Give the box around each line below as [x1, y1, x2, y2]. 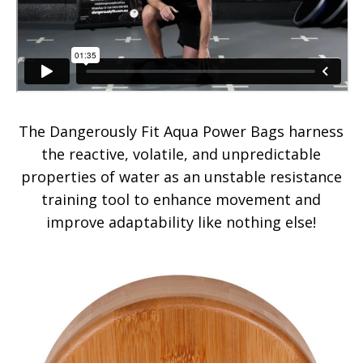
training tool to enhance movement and [41, 189, 321, 209]
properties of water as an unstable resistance [20, 166, 342, 186]
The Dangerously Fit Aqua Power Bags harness [19, 121, 344, 141]
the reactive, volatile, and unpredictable [41, 143, 321, 164]
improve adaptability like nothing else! [46, 211, 316, 232]
